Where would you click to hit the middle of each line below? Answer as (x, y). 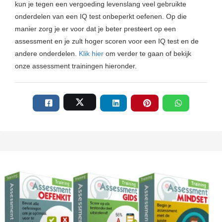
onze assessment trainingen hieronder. (76, 66)
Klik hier (91, 53)
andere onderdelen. (47, 53)
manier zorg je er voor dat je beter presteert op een (95, 28)
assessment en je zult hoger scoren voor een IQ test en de (107, 41)
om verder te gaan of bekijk (147, 53)
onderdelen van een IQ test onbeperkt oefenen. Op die (101, 16)
